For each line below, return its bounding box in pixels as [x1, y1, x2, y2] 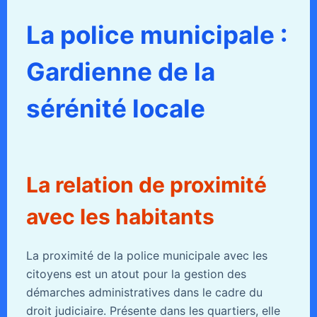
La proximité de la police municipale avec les [25, 248, 267, 263]
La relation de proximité [25, 171, 267, 197]
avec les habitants [25, 203, 214, 229]
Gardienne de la [25, 56, 215, 86]
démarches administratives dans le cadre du [25, 284, 263, 299]
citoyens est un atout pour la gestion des [25, 266, 246, 281]
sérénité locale [25, 93, 205, 123]
